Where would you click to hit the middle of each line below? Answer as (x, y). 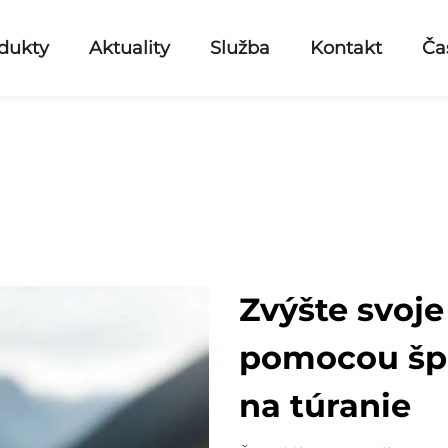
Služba (240, 48)
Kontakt (346, 48)
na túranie (325, 405)
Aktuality (130, 48)
